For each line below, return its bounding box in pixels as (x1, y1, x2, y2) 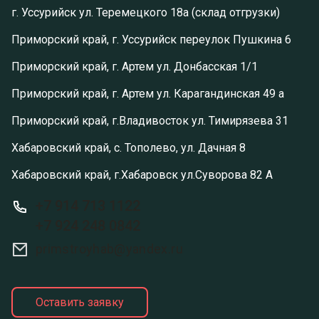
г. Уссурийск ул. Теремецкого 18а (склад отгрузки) (11, 5, 280, 19)
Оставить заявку (36, 295, 124, 309)
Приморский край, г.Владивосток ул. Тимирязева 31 (11, 113, 288, 127)
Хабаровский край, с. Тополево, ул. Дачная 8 (11, 140, 246, 155)
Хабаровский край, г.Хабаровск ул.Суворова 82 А (11, 167, 273, 182)
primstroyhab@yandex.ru (36, 241, 183, 256)
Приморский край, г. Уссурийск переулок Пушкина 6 (11, 32, 291, 46)
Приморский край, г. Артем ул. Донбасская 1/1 (11, 59, 258, 73)
